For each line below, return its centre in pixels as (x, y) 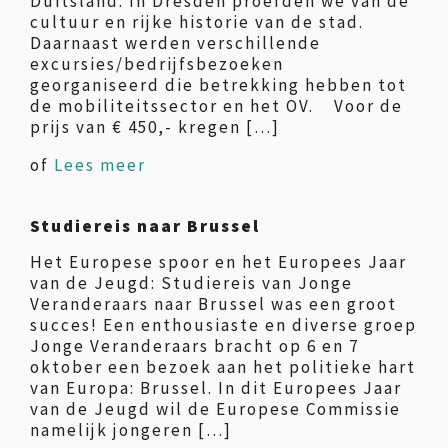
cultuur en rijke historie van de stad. (197, 22)
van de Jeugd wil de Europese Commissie (215, 409)
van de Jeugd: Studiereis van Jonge (191, 283)
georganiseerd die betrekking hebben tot (218, 85)
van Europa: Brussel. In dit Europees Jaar (216, 388)
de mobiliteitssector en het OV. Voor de (216, 106)
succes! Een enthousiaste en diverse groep (223, 325)
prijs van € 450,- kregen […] (155, 127)
